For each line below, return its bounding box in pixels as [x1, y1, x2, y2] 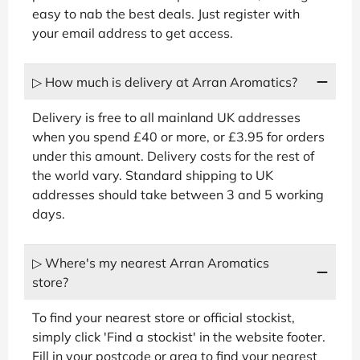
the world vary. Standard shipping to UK [32, 166, 273, 183]
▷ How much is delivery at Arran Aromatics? [32, 73, 297, 90]
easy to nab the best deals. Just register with [32, 5, 300, 22]
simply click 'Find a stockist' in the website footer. [32, 328, 325, 345]
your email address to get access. [32, 24, 233, 41]
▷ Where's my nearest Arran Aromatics [32, 254, 269, 271]
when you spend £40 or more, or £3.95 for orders [32, 128, 325, 145]
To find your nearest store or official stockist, [32, 309, 295, 325]
